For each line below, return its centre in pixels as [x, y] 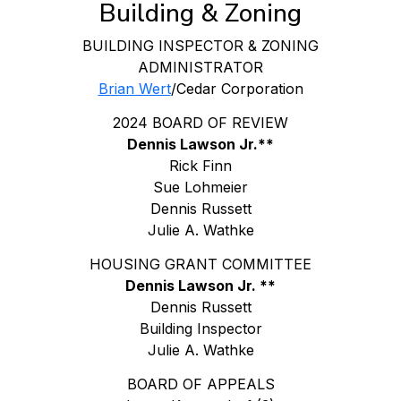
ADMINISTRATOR [200, 67]
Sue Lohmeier [200, 187]
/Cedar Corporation [237, 88]
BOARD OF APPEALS [200, 384]
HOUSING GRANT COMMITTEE [200, 264]
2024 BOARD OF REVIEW [200, 122]
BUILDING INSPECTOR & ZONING [200, 45]
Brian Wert [134, 88]
